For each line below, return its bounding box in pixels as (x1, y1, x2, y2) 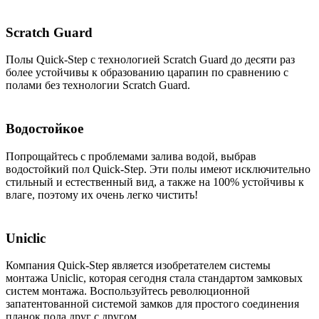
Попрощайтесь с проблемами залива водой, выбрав (6, 150, 256, 162)
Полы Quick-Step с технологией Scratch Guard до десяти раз (6, 53, 295, 66)
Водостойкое (6, 121, 83, 137)
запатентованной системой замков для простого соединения (6, 298, 299, 310)
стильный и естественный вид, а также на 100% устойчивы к (6, 175, 304, 188)
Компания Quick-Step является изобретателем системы (6, 259, 271, 272)
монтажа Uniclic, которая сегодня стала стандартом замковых (6, 272, 303, 285)
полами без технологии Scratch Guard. (6, 79, 190, 92)
